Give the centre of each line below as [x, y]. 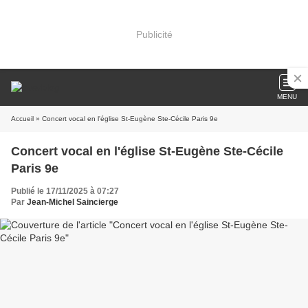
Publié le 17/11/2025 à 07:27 [65, 191]
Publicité [154, 34]
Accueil [22, 119]
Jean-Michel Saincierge [73, 202]
